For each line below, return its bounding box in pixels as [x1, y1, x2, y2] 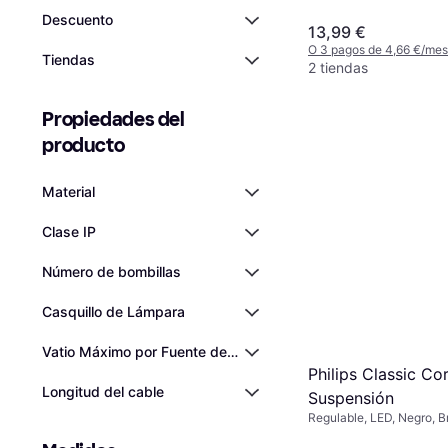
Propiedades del [42, 107, 186, 131]
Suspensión [308, 387, 394, 408]
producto [42, 133, 125, 157]
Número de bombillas [42, 263, 181, 280]
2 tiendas [308, 58, 368, 76]
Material [42, 183, 95, 200]
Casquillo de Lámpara [42, 303, 185, 320]
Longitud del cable [42, 383, 164, 400]
